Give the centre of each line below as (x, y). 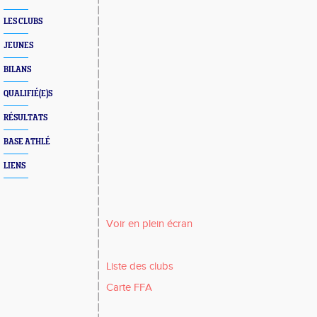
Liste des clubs (140, 266)
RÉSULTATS (25, 118)
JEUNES (18, 46)
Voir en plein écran (149, 224)
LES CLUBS (23, 22)
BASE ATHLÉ (27, 142)
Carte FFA (129, 288)
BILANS (17, 70)
